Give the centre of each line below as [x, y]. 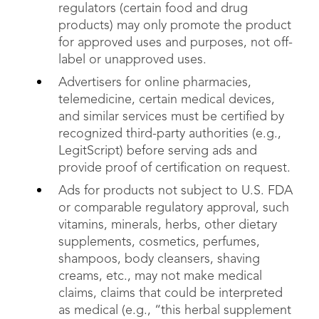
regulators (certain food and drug [153, 9]
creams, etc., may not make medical [160, 276]
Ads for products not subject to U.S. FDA [176, 191]
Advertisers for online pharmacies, [155, 83]
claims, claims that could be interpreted [171, 293]
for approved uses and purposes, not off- [176, 43]
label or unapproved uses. [132, 60]
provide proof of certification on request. [174, 168]
